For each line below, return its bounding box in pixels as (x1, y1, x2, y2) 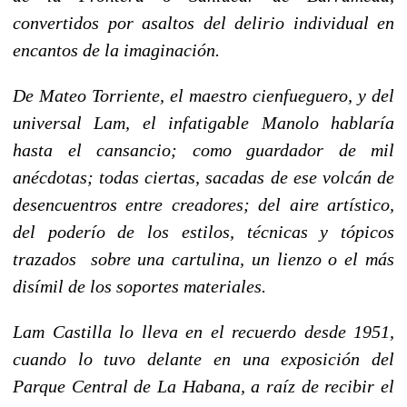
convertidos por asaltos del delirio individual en (13, 12, 394, 33)
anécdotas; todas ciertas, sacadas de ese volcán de (13, 166, 394, 187)
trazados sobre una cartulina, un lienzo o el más (13, 248, 394, 269)
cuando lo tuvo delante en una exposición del (13, 348, 394, 369)
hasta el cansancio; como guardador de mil (13, 139, 394, 160)
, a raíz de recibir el (240, 375, 395, 396)
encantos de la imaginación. (13, 39, 220, 60)
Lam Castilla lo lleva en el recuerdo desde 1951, (13, 321, 394, 342)
